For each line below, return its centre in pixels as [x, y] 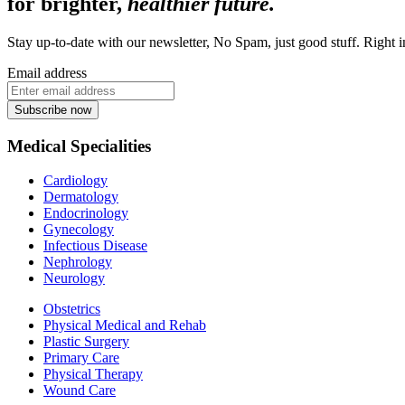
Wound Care [80, 391]
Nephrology [78, 262]
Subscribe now [53, 109]
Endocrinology [86, 213]
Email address [47, 72]
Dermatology [81, 197]
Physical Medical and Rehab [125, 325]
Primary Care [81, 358]
